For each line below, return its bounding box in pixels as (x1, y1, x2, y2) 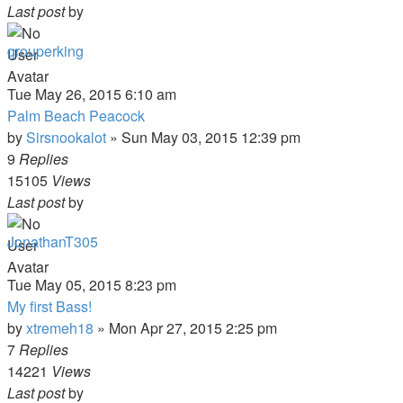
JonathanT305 (7, 231, 98, 252)
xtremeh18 (26, 318, 94, 338)
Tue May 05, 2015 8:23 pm (7, 274, 176, 295)
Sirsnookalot (26, 127, 106, 148)
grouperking (7, 40, 84, 61)
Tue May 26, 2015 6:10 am (7, 84, 176, 104)
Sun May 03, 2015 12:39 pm (121, 127, 300, 148)
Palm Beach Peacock (7, 105, 145, 126)
